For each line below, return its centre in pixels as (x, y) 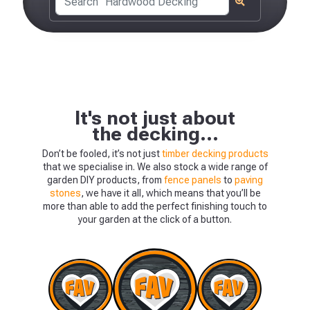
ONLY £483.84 (218, 228)
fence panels (193, 180)
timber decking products (215, 154)
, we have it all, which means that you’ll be (171, 193)
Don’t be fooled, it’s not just (102, 154)
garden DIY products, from (106, 180)
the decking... (155, 134)
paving (249, 180)
